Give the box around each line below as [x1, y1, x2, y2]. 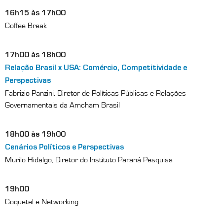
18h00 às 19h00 [5, 131, 66, 139]
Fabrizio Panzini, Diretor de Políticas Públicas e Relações [5, 89, 186, 97]
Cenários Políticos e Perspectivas [5, 144, 124, 152]
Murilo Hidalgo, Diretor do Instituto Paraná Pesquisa [5, 155, 173, 164]
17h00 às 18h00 [5, 51, 66, 60]
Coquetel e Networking [5, 197, 78, 206]
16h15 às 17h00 [5, 9, 66, 18]
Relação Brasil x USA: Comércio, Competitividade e [5, 64, 187, 73]
